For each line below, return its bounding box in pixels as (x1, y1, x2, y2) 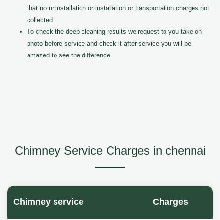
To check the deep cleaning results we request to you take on (27, 28, 202, 35)
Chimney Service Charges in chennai (14, 144, 206, 157)
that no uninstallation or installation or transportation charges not (27, 4, 209, 12)
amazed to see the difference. (27, 52, 112, 59)
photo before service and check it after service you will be (27, 40, 191, 47)
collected (27, 16, 53, 24)
